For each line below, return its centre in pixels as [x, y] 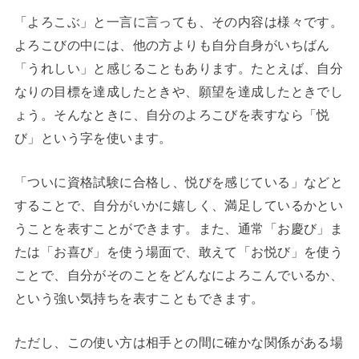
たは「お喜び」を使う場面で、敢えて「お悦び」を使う [179, 252]
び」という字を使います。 [93, 137]
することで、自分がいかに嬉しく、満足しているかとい [179, 206]
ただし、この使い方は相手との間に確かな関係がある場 [179, 343]
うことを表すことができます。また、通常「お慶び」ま [179, 229]
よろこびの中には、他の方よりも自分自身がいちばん [172, 44]
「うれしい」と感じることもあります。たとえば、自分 [179, 68]
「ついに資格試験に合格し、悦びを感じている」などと [179, 182]
